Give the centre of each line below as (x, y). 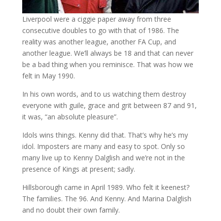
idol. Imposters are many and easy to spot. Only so (103, 147)
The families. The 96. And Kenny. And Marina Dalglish (107, 199)
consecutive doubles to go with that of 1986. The (100, 31)
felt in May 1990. (48, 76)
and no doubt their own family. (71, 210)
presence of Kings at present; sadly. (78, 169)
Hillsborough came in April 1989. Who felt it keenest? (106, 187)
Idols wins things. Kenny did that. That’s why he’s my (105, 135)
